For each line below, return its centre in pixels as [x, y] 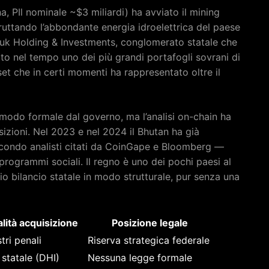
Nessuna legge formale [140, 257]
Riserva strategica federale [149, 240]
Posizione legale [150, 222]
